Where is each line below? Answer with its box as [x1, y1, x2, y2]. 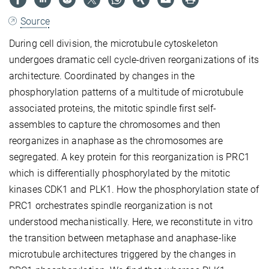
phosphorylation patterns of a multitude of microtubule [9, 86, 244, 98]
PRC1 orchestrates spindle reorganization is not [9, 200, 213, 212]
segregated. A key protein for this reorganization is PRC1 [9, 151, 250, 163]
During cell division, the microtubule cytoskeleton [9, 38, 219, 50]
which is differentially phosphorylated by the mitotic [9, 168, 231, 180]
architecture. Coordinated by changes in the [9, 70, 195, 82]
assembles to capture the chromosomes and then [9, 119, 221, 131]
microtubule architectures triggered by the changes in [9, 249, 237, 261]
